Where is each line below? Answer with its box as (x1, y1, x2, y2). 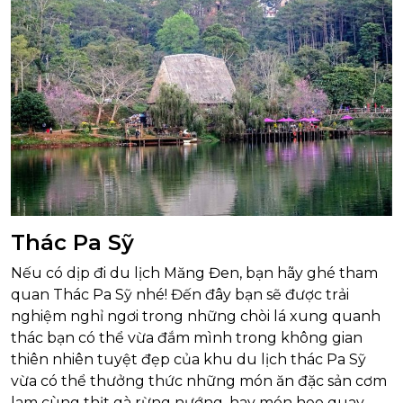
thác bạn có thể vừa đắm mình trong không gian (11, 329, 363, 346)
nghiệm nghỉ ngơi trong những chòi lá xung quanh (11, 308, 381, 325)
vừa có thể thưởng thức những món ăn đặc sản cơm (11, 372, 387, 390)
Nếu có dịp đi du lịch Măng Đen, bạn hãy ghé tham (11, 264, 378, 282)
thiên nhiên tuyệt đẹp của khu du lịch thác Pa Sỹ (11, 351, 366, 368)
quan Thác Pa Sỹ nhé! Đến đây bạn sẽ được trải (11, 286, 349, 303)
